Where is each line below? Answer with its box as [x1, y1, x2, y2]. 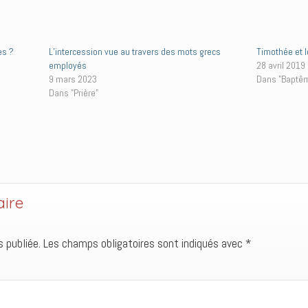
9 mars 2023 [48, 72, 97, 85]
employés [48, 58, 87, 71]
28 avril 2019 [256, 58, 305, 71]
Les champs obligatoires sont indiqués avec [43, 236, 245, 251]
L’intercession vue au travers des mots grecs [48, 45, 221, 58]
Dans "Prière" [48, 86, 98, 99]
